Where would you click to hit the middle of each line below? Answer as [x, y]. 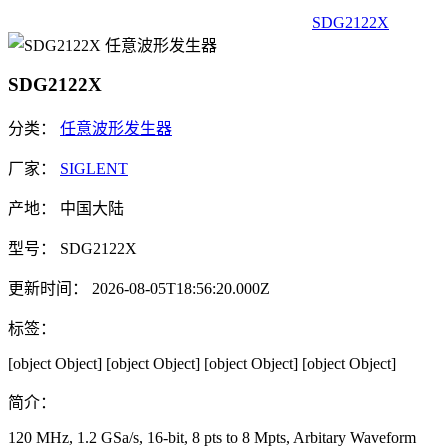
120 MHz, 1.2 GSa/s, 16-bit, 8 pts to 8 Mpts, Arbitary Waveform [212, 437]
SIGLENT [94, 168]
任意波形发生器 [116, 128]
